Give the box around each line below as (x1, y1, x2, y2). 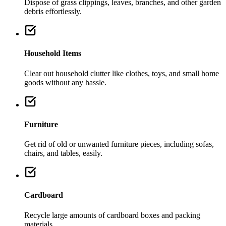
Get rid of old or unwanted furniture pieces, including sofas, (24, 140, 214, 149)
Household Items (24, 49, 81, 58)
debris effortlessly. (24, 7, 82, 16)
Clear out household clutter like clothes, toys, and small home (24, 69, 219, 78)
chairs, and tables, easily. (24, 149, 102, 158)
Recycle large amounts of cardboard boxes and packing (24, 210, 200, 219)
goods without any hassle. (24, 78, 106, 87)
